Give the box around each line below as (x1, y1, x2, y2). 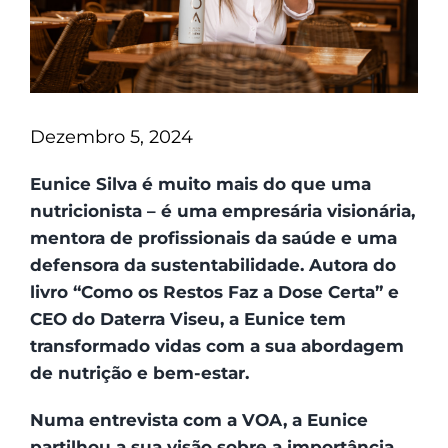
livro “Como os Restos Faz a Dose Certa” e (29, 282, 399, 302)
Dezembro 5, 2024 (29, 126, 193, 148)
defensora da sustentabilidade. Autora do (29, 255, 396, 275)
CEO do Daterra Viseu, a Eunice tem (29, 309, 346, 329)
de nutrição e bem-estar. (29, 363, 249, 383)
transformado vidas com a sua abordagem (29, 336, 404, 356)
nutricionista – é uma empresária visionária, (29, 201, 415, 221)
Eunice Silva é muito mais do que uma (29, 174, 371, 194)
